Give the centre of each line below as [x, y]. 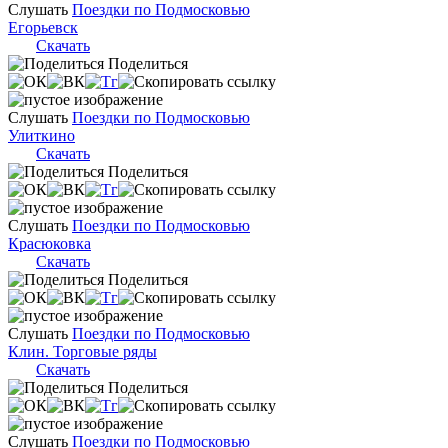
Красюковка [49, 243]
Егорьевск [43, 27]
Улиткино [41, 135]
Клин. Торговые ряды [82, 351]
